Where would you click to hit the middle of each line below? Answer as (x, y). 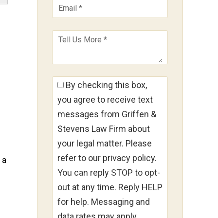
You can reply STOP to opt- (109, 173)
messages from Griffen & (107, 114)
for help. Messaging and (104, 202)
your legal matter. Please (105, 144)
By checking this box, (105, 85)
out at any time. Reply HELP (110, 187)
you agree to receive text (105, 100)
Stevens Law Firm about (104, 129)
